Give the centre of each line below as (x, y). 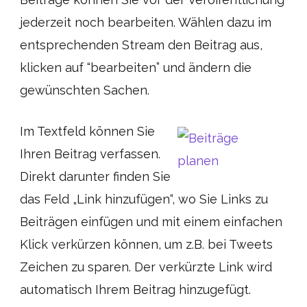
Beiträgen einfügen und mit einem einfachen (151, 222)
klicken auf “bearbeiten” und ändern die (136, 67)
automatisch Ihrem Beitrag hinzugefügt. (135, 290)
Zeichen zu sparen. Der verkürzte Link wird (146, 267)
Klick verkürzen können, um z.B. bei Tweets (146, 244)
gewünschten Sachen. (85, 90)
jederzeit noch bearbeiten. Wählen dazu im (146, 22)
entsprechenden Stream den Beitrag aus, (141, 45)
